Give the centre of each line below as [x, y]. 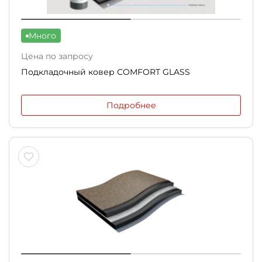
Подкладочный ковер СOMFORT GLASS [106, 72]
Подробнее [131, 105]
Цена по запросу [57, 56]
